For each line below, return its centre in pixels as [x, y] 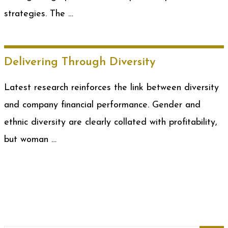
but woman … [30, 140]
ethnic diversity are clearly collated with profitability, [111, 122]
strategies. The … [39, 14]
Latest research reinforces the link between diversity [111, 88]
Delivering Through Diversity [80, 62]
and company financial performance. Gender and [102, 105]
